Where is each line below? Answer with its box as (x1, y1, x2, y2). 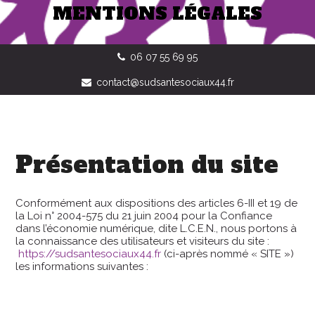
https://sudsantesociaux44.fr (15, 247, 162, 260)
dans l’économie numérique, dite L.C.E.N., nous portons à (15, 222, 297, 235)
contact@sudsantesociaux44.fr (96, 77, 234, 88)
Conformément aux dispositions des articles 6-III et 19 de (15, 197, 298, 210)
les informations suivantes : (15, 260, 149, 273)
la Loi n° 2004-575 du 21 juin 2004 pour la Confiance (15, 210, 273, 222)
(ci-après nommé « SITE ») (161, 247, 295, 260)
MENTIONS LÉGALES (53, 2, 262, 25)
